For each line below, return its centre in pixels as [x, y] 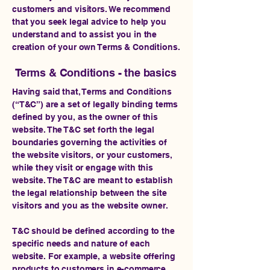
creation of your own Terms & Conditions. [96, 47]
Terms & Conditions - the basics [96, 73]
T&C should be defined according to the [93, 231]
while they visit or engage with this [83, 168]
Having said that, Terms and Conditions [92, 92]
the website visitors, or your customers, [92, 155]
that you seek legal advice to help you [89, 22]
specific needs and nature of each [81, 243]
